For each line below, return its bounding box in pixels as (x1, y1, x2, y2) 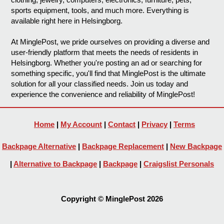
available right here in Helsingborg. (11, 16, 123, 25)
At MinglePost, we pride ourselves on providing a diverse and (11, 37, 210, 46)
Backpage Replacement (82, 142, 164, 151)
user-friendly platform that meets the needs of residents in (11, 48, 198, 57)
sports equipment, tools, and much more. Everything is (11, 6, 189, 15)
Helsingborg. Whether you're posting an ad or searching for (11, 58, 202, 67)
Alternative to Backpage (13, 159, 97, 168)
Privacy (141, 120, 167, 129)
